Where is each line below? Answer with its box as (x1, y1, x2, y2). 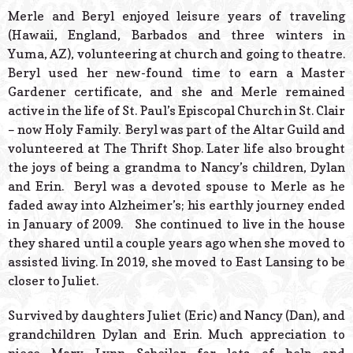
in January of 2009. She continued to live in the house (8, 216, 345, 232)
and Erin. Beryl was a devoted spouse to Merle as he (8, 178, 345, 195)
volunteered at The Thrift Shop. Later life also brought (8, 140, 345, 157)
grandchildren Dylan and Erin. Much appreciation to (8, 326, 345, 343)
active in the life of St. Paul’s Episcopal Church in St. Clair (8, 102, 345, 119)
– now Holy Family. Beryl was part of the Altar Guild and (8, 121, 345, 138)
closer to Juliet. (8, 273, 98, 289)
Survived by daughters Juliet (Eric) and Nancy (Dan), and (8, 307, 345, 324)
